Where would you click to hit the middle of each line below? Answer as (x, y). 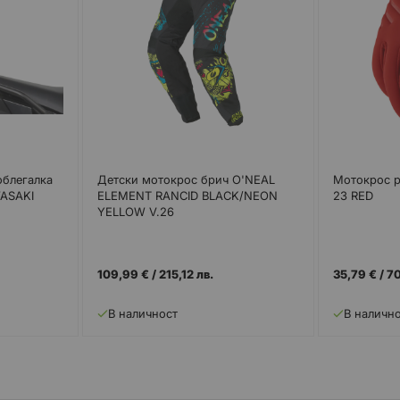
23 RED (354, 195)
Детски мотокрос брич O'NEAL (186, 179)
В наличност (142, 314)
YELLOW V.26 (135, 211)
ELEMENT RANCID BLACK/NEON (187, 195)
